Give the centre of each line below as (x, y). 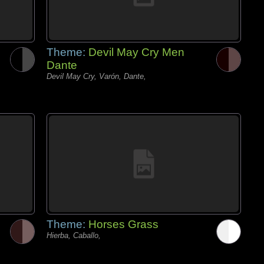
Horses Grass (123, 224)
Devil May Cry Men (136, 52)
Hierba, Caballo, (74, 235)
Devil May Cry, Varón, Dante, (96, 76)
